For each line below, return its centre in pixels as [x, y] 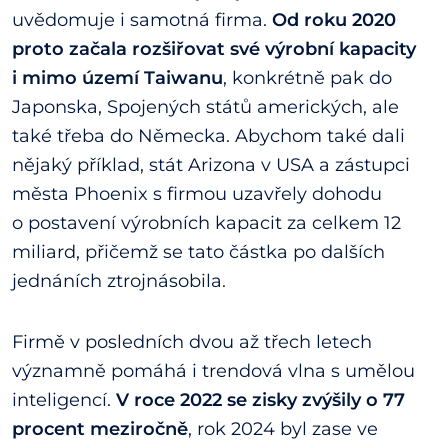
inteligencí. [64, 399]
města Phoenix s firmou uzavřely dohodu [197, 193]
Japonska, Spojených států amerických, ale [205, 106]
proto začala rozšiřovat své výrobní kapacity [214, 48]
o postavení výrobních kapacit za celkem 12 [206, 222]
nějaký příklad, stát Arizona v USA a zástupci [211, 164]
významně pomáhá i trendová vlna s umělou [213, 370]
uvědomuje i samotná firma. [142, 19]
